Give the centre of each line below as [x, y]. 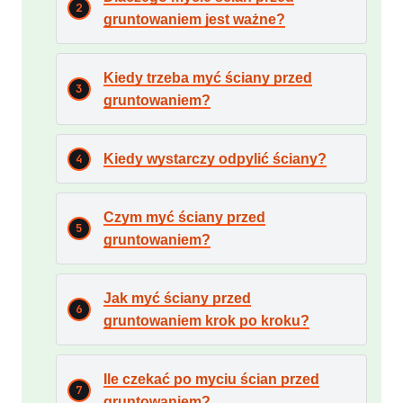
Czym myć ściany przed [184, 218]
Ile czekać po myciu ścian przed [211, 380]
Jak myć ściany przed [177, 299]
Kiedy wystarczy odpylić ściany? [215, 159]
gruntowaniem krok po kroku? [206, 321]
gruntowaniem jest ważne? [194, 20]
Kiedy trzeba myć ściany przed [208, 78]
